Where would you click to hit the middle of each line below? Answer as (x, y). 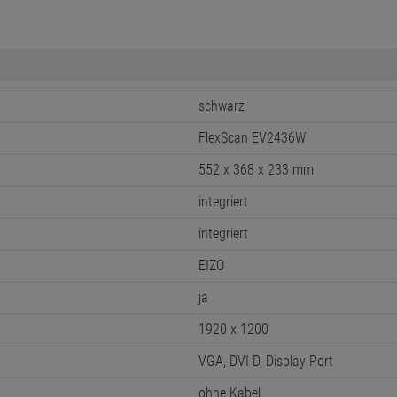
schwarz (222, 106)
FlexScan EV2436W (252, 138)
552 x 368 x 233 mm (256, 170)
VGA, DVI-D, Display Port (266, 361)
